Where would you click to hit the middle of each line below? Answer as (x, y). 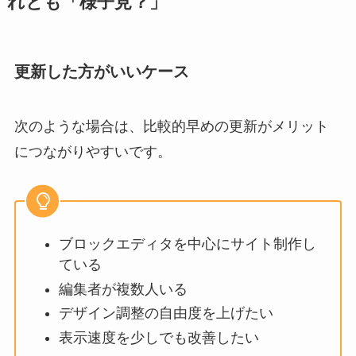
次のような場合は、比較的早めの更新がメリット (171, 127)
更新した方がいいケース (101, 71)
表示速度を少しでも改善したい (159, 337)
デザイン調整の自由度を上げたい (166, 313)
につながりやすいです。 (93, 152)
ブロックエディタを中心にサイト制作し (187, 244)
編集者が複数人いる (123, 289)
